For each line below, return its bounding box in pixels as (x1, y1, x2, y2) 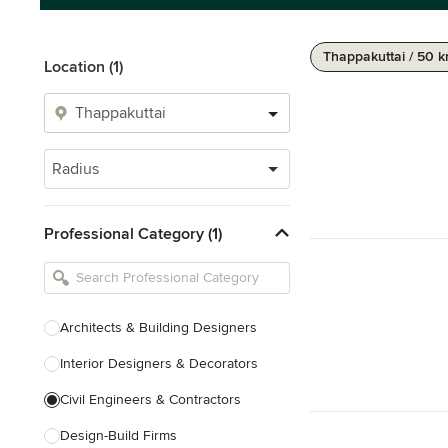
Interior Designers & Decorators (60, 355, 258, 372)
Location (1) (44, 57, 123, 77)
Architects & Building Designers (60, 319, 257, 336)
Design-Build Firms (60, 427, 177, 444)
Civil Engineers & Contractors (60, 391, 241, 408)
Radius (52, 159, 99, 179)
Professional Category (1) (44, 223, 222, 244)
